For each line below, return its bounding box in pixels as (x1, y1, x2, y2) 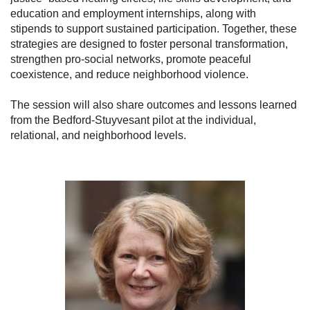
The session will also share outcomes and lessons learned (10, 98, 297, 111)
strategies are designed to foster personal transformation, (10, 37, 288, 50)
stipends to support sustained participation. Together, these (10, 22, 297, 35)
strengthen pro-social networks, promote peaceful (10, 53, 251, 65)
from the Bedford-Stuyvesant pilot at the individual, (10, 113, 256, 126)
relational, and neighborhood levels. (10, 129, 186, 141)
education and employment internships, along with (10, 7, 256, 19)
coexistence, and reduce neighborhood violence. (10, 68, 248, 80)
